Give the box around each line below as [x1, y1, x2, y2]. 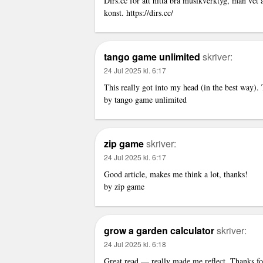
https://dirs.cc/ [126, 6, 173, 18]
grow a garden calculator [104, 223, 214, 237]
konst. [104, 6, 126, 18]
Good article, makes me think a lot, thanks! [104, 168, 248, 180]
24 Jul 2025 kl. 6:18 [104, 238, 166, 249]
